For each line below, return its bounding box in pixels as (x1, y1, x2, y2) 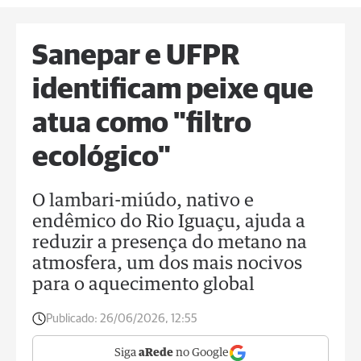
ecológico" (32, 143, 171, 172)
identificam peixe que (32, 76, 313, 105)
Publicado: (46, 313, 98, 325)
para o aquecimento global (32, 276, 255, 294)
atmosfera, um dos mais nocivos (32, 255, 302, 273)
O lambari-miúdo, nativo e (32, 193, 254, 210)
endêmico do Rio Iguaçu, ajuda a (32, 214, 305, 231)
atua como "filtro (32, 110, 251, 139)
